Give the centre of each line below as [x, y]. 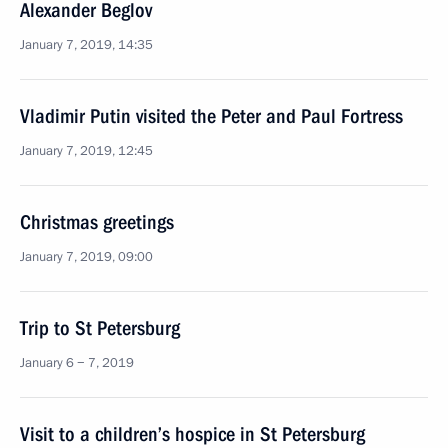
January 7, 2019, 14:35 [86, 45]
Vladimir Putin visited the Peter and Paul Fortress [211, 116]
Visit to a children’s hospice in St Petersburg [192, 434]
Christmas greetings [97, 222]
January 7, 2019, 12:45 [86, 151]
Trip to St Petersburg [100, 328]
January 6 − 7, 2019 [77, 363]
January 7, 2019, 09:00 [86, 257]
